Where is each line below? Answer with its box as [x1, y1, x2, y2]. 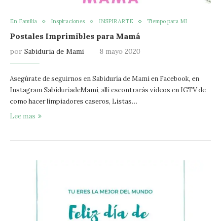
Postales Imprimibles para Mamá [10, 31, 140, 41]
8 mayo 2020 [100, 47, 141, 56]
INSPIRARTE [99, 18, 133, 25]
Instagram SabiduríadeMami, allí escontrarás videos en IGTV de [10, 86, 206, 94]
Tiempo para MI [147, 18, 187, 25]
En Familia [10, 18, 37, 25]
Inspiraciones [51, 18, 85, 25]
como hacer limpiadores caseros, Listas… [10, 97, 137, 106]
